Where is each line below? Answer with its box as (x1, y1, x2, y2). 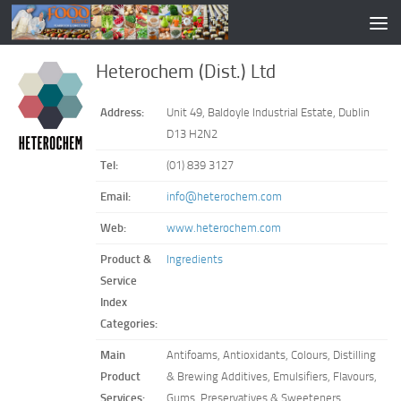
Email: (99, 190, 131, 203)
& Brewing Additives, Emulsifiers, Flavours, (166, 370, 377, 383)
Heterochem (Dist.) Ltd (95, 61, 276, 82)
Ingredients (166, 252, 223, 266)
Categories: (99, 317, 158, 330)
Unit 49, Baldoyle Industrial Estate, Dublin (166, 106, 370, 119)
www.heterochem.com (166, 221, 281, 235)
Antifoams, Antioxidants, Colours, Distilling (166, 348, 376, 362)
